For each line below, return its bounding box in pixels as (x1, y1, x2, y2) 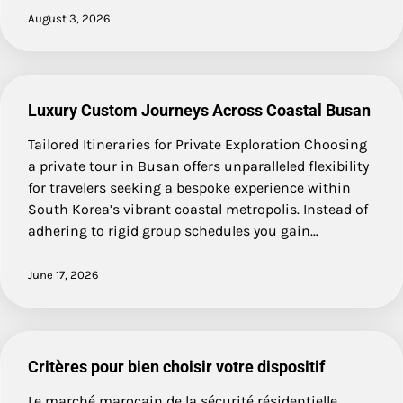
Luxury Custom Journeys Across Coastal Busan (28, 100, 371, 120)
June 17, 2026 (28, 267, 99, 282)
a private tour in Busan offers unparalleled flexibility (28, 157, 369, 175)
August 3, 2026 (28, 11, 111, 25)
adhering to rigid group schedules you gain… (28, 221, 318, 239)
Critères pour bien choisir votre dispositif (28, 356, 325, 376)
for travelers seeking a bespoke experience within (28, 178, 351, 196)
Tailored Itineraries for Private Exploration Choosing (28, 135, 367, 153)
